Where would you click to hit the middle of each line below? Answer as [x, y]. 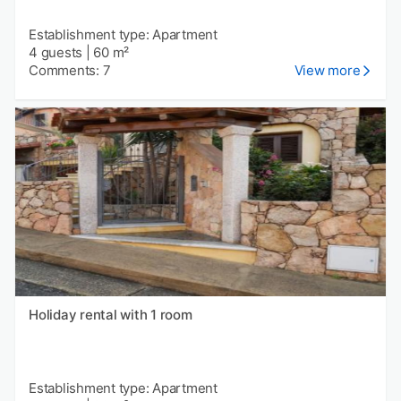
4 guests [55, 52]
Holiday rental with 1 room [111, 314]
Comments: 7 [70, 70]
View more [327, 70]
